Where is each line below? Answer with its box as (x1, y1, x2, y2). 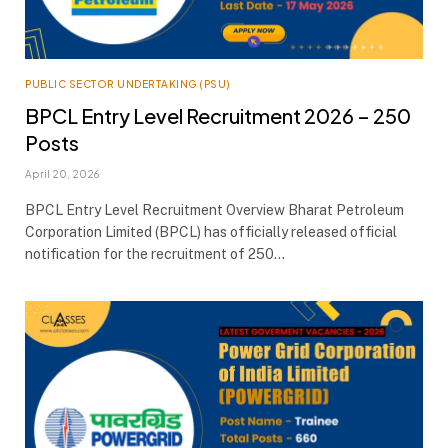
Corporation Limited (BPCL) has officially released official (25, 224, 397, 240)
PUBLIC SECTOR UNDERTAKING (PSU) (25, 78, 231, 90)
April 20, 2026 (25, 168, 100, 180)
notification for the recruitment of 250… (25, 246, 285, 262)
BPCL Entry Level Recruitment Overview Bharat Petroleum (25, 202, 404, 218)
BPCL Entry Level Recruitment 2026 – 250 (25, 103, 411, 128)
